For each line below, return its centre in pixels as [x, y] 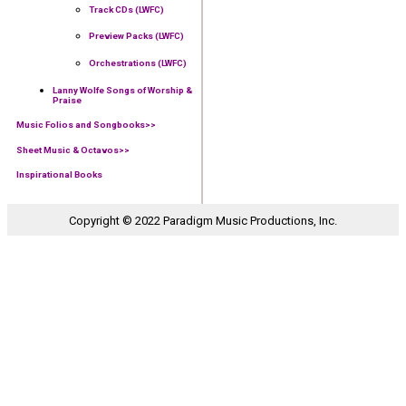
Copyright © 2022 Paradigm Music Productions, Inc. [203, 221]
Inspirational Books [59, 175]
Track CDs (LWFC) [126, 9]
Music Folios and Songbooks [81, 125]
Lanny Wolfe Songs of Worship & [122, 90]
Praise [67, 100]
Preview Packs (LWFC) [136, 36]
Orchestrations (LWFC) [138, 63]
